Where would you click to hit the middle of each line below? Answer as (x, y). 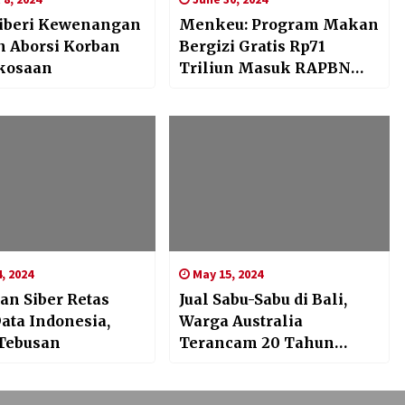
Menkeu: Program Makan (278, 25)
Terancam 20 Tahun (256, 343)
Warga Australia (240, 321)
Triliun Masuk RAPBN (264, 68)
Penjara (208, 365)
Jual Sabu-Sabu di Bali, (263, 300)
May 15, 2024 (226, 274)
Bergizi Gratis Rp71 (252, 47)
